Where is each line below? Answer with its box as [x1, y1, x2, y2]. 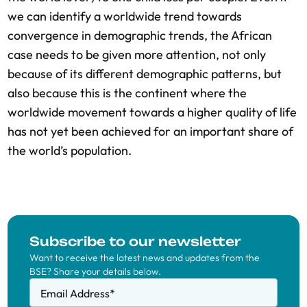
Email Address [40, 286, 110, 300]
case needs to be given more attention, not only [8, 47, 266, 62]
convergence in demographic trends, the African [8, 27, 272, 43]
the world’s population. [8, 143, 132, 158]
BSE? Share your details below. [29, 265, 161, 278]
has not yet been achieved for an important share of [8, 123, 293, 139]
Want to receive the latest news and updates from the [29, 251, 260, 264]
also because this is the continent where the [8, 85, 247, 101]
